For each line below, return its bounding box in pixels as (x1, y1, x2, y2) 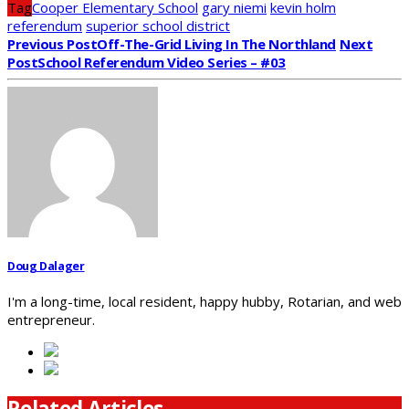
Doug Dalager (7, 258, 85, 275)
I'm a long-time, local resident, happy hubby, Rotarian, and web (7, 291, 402, 310)
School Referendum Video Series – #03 (37, 53, 287, 72)
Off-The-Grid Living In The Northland (97, 35, 336, 54)
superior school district (86, 16, 230, 36)
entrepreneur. (7, 309, 95, 329)
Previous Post (7, 35, 98, 54)
